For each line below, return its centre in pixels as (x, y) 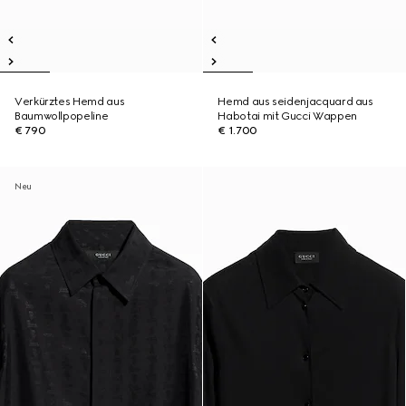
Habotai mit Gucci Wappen (287, 116)
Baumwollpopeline (62, 116)
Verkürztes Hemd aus (70, 101)
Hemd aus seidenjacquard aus (295, 101)
